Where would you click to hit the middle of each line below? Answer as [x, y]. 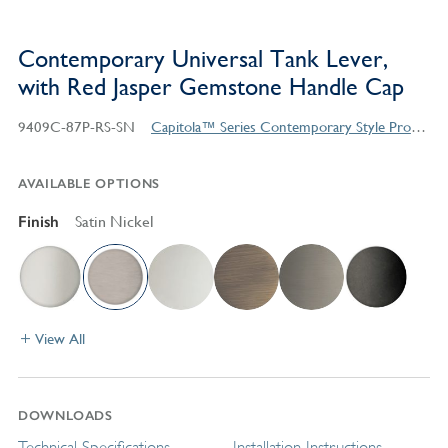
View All [59, 338]
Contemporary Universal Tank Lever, [202, 59]
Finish [38, 222]
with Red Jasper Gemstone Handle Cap [210, 87]
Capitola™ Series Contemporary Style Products [418, 127]
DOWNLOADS [65, 415]
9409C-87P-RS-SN [76, 127]
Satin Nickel [114, 222]
